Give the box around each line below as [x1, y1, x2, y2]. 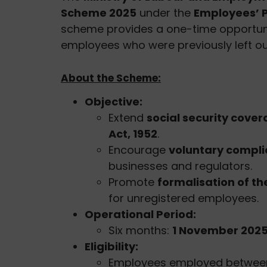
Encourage [108, 142, 169, 157]
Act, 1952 [108, 126, 157, 141]
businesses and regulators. [108, 158, 252, 173]
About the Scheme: [61, 70, 161, 85]
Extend [108, 110, 147, 125]
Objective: [85, 94, 142, 109]
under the [136, 5, 194, 20]
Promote [108, 174, 157, 190]
